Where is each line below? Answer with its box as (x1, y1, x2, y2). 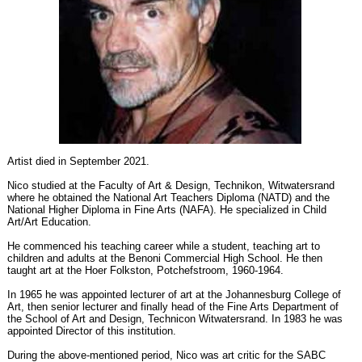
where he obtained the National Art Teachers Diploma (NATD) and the (7, 191, 330, 204)
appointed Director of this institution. (7, 324, 176, 337)
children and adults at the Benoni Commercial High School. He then (7, 251, 322, 264)
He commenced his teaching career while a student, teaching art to (7, 239, 320, 252)
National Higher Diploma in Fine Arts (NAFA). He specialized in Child (7, 203, 326, 216)
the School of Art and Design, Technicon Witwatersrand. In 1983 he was (7, 312, 343, 325)
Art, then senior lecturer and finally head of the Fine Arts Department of (7, 300, 339, 313)
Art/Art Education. (7, 215, 91, 228)
